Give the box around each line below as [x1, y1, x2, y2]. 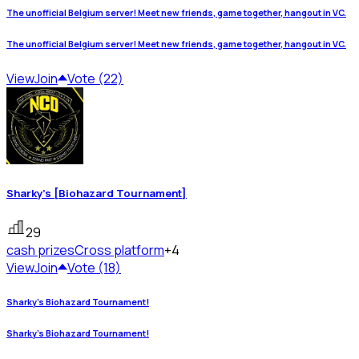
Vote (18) [67, 259, 121, 277]
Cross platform [75, 241, 164, 260]
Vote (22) [67, 70, 123, 88]
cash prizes [6, 241, 75, 260]
